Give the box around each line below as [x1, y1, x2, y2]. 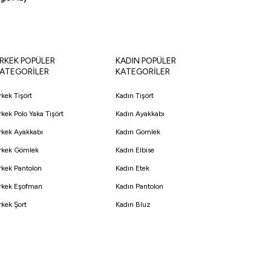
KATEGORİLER [116, 67, 170, 77]
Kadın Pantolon [116, 182, 163, 191]
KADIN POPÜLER [116, 56, 176, 67]
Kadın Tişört [116, 91, 154, 100]
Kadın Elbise [116, 146, 154, 155]
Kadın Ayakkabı [116, 109, 165, 119]
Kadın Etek [116, 164, 149, 173]
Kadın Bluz [116, 200, 151, 209]
